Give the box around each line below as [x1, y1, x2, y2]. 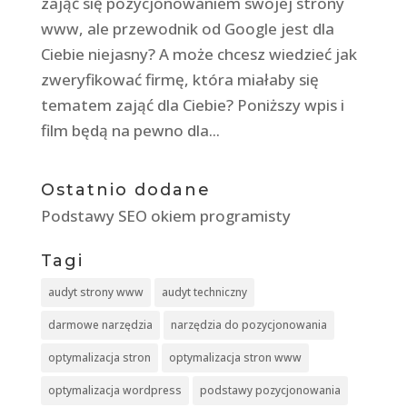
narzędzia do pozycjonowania [170, 316, 327, 333]
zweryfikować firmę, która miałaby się [40, 68, 319, 90]
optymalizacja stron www [168, 349, 302, 365]
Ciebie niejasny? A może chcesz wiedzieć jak [40, 43, 357, 65]
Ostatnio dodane [40, 179, 211, 200]
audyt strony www [47, 283, 144, 300]
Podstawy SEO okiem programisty [40, 204, 291, 226]
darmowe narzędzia [47, 316, 153, 333]
